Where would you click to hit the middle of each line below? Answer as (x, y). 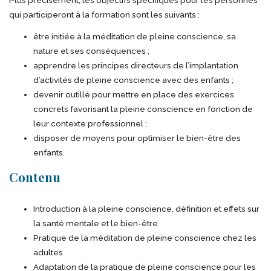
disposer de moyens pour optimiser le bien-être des (137, 138)
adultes (48, 252)
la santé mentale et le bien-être (96, 223)
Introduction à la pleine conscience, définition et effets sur (146, 208)
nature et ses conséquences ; (91, 51)
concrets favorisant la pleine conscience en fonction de (143, 109)
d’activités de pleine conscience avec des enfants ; (133, 80)
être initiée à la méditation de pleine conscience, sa (135, 36)
